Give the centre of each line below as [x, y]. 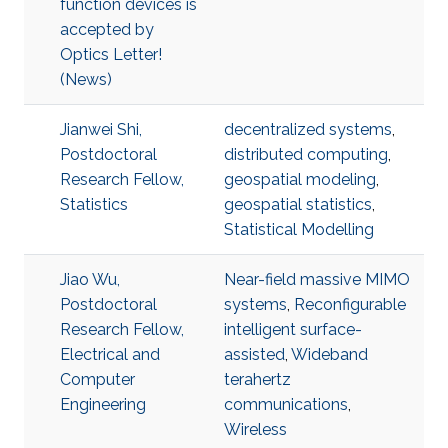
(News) [86, 79]
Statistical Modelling [299, 229]
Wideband [329, 354]
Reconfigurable [350, 304]
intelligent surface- [293, 329]
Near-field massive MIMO [317, 279]
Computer [97, 379]
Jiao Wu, [90, 279]
